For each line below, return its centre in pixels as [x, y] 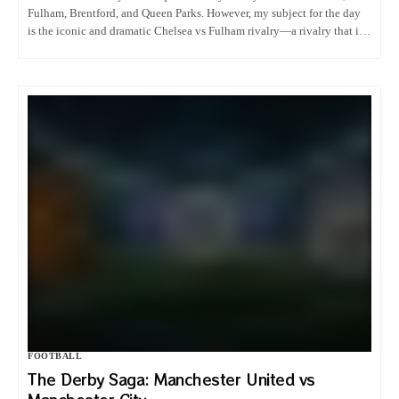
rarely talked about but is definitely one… [129, 48]
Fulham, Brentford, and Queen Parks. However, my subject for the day [195, 12]
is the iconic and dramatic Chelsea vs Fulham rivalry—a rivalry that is [196, 30]
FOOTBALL [55, 355]
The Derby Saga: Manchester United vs [171, 379]
